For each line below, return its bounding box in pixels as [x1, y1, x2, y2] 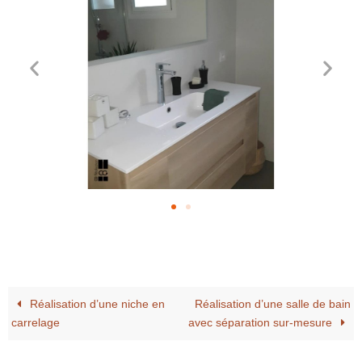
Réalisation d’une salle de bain [194, 298, 351, 311]
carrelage [11, 317, 61, 330]
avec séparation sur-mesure [187, 317, 335, 330]
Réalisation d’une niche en [27, 298, 166, 311]
